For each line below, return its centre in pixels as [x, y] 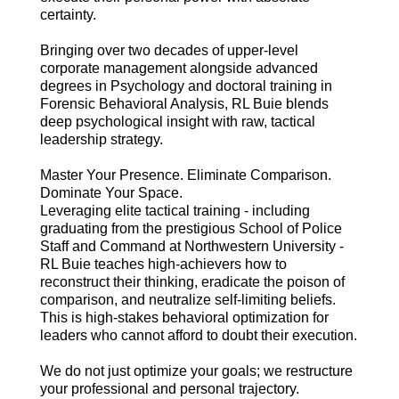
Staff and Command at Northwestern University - [191, 247]
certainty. [68, 15]
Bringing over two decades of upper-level [169, 51]
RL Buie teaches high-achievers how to [163, 265]
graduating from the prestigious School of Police [191, 229]
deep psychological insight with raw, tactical [177, 122]
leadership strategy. [101, 140]
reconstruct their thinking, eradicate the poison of [192, 282]
